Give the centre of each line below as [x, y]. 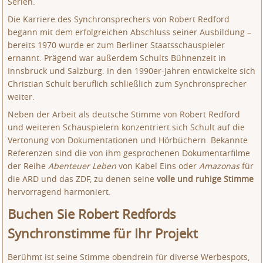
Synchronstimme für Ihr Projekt [103, 233]
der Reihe [28, 166]
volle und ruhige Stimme [205, 179]
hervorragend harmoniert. [60, 192]
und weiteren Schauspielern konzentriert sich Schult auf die [127, 127]
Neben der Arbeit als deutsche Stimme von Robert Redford [124, 114]
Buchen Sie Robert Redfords [92, 214]
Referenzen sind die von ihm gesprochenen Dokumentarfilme [129, 153]
